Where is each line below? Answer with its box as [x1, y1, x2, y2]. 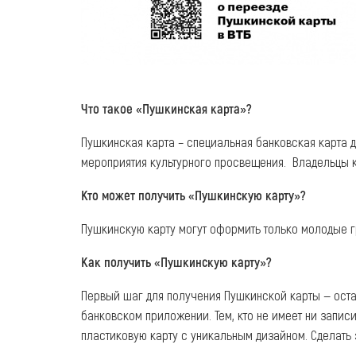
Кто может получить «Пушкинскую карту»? [81, 187, 306, 203]
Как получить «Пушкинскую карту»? [81, 253, 272, 270]
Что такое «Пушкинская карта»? [81, 100, 252, 117]
